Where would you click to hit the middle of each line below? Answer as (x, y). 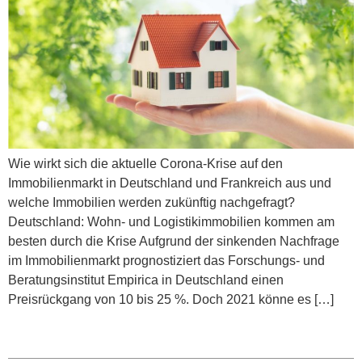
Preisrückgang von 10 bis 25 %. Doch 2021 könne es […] (171, 299)
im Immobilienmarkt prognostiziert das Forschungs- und (166, 260)
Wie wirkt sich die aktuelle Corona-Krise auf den (145, 163)
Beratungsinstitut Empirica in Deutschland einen (146, 280)
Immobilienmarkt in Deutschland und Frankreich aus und (170, 183)
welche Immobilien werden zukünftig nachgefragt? (152, 202)
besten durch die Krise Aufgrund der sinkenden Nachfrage (174, 241)
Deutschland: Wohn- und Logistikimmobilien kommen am (171, 221)
